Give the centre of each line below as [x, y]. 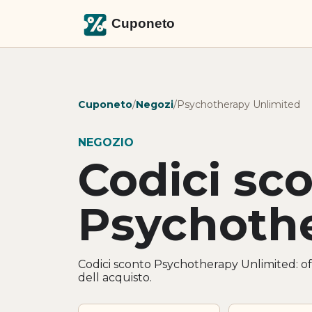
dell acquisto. [115, 277]
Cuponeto [105, 104]
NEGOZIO [106, 142]
